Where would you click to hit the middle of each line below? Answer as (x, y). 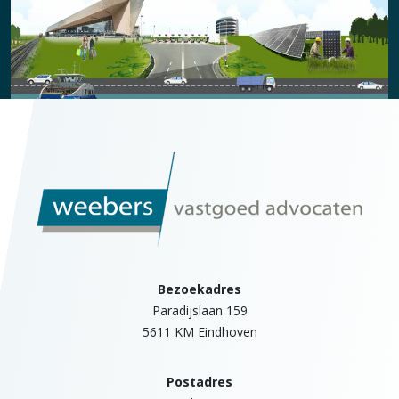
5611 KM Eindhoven (199, 332)
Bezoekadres (199, 289)
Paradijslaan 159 (199, 311)
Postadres (199, 382)
